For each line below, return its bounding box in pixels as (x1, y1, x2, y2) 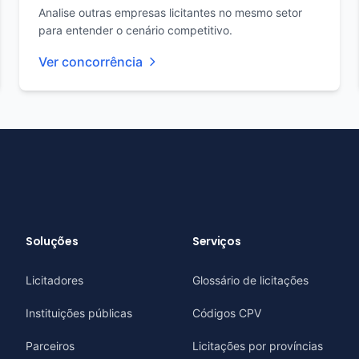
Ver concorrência (38, 54, 143, 70)
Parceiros (26, 339, 75, 353)
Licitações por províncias (192, 339, 323, 353)
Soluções (26, 233, 79, 249)
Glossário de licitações (192, 273, 309, 287)
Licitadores (26, 273, 83, 287)
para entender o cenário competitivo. (38, 23, 232, 37)
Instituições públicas (26, 306, 132, 320)
